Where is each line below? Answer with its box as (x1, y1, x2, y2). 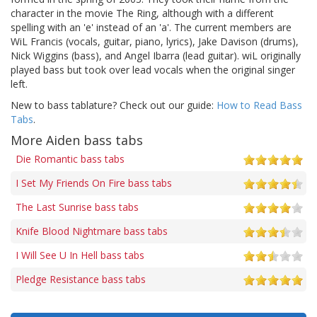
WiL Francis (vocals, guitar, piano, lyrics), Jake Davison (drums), (11, 34, 299, 48)
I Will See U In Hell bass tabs (16, 248, 144, 262)
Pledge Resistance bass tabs (16, 272, 146, 286)
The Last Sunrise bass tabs (16, 200, 139, 214)
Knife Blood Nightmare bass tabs (16, 224, 168, 238)
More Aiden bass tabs (11, 131, 143, 149)
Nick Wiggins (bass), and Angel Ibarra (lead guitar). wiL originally (11, 48, 301, 62)
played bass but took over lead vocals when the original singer (11, 62, 295, 76)
